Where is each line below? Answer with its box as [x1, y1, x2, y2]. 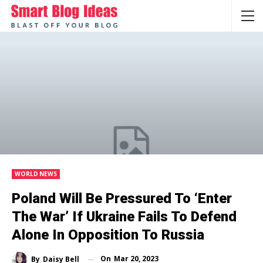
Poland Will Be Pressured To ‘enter [12, 190, 232, 207]
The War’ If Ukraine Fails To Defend [12, 208, 237, 225]
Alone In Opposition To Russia [12, 227, 204, 244]
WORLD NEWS [15, 170, 57, 178]
